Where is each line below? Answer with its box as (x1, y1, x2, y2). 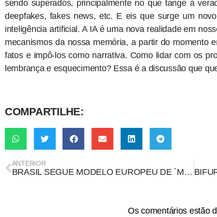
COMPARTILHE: (5, 106, 84, 118)
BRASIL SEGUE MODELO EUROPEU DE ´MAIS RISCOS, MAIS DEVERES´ (184, 167, 193, 177)
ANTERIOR (12, 159, 46, 168)
